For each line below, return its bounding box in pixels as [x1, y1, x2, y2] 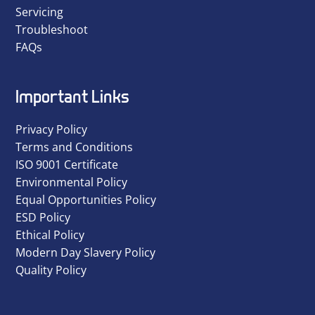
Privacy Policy [15, 122, 87, 138]
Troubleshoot [15, 21, 88, 37]
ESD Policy [15, 210, 70, 226]
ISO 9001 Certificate [15, 157, 118, 173]
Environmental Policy [15, 174, 127, 191]
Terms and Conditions [15, 139, 133, 155]
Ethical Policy [15, 227, 84, 243]
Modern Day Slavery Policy [15, 245, 155, 261]
